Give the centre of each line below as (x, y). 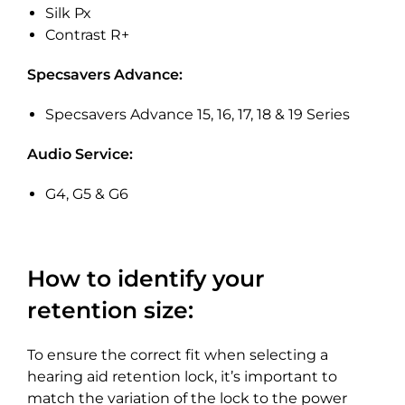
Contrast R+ (87, 35)
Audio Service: (80, 155)
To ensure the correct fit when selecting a (178, 355)
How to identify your (146, 279)
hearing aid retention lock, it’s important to (182, 377)
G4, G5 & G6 (87, 194)
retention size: (110, 311)
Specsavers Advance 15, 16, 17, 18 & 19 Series (198, 115)
